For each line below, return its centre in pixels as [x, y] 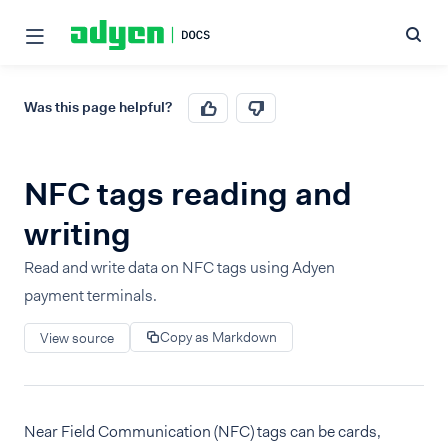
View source [77, 337]
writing [77, 233]
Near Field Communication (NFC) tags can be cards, [202, 431]
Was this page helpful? [98, 107]
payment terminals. [90, 295]
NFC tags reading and [188, 193]
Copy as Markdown [218, 337]
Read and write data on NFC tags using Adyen [179, 267]
